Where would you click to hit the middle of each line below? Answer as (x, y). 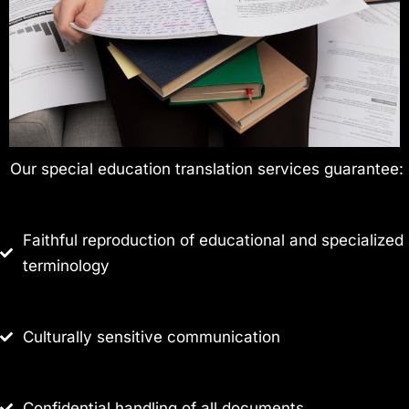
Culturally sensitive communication (152, 337)
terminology (66, 266)
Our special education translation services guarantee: (207, 169)
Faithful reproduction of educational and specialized (213, 241)
